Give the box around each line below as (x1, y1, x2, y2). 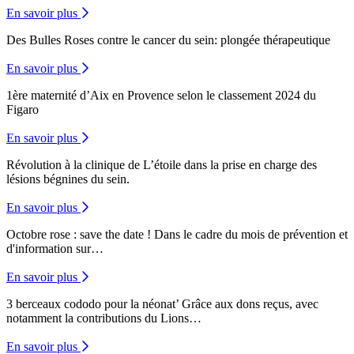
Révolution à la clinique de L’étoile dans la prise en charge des (6, 158, 317, 172)
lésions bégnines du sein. (6, 172, 130, 186)
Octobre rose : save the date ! (6, 228, 151, 242)
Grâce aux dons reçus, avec (179, 297, 318, 311)
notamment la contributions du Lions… (6, 311, 201, 326)
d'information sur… (6, 242, 104, 256)
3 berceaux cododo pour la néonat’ (6, 297, 179, 311)
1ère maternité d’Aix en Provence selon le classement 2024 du (6, 88, 316, 103)
